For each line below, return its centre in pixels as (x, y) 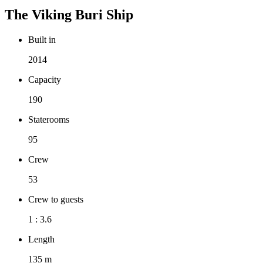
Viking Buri (67, 15)
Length (41, 240)
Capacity (45, 80)
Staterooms (49, 120)
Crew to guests (56, 200)
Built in (42, 40)
